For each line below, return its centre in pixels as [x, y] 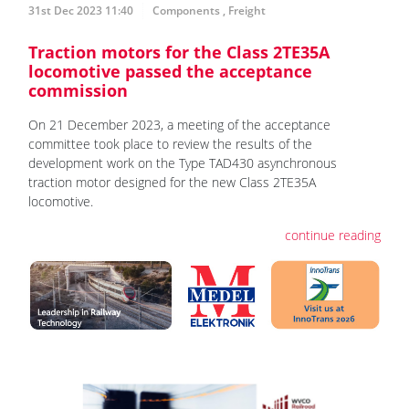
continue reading [333, 235]
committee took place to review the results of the [170, 143]
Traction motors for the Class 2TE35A [179, 52]
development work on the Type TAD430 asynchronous [183, 163]
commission [78, 90]
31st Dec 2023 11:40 [81, 10]
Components [186, 10]
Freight [247, 10]
